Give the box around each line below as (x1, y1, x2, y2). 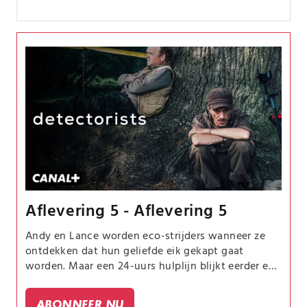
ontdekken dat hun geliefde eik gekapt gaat (25, 242, 244, 260)
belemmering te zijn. (25, 272, 126, 291)
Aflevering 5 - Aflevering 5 (25, 198, 228, 225)
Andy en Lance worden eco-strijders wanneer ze (25, 227, 265, 245)
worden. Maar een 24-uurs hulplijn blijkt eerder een (25, 257, 281, 275)
